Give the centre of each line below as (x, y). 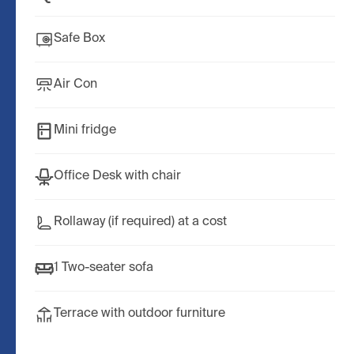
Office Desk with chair (117, 177)
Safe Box (79, 39)
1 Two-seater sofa (104, 268)
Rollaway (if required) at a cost (140, 222)
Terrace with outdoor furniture (139, 314)
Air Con (75, 85)
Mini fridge (85, 131)
